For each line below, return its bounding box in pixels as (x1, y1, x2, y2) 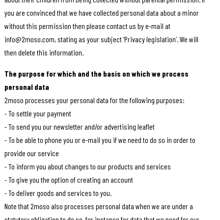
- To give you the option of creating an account (4, 175, 133, 185)
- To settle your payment (4, 109, 71, 118)
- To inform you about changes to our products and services (4, 162, 171, 171)
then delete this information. (4, 48, 83, 57)
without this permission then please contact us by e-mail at (4, 21, 170, 31)
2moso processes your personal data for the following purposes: (4, 95, 185, 105)
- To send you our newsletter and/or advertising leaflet (4, 122, 155, 132)
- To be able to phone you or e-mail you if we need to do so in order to (4, 135, 195, 145)
